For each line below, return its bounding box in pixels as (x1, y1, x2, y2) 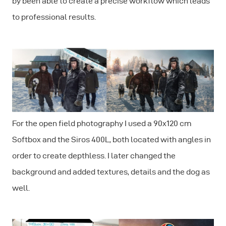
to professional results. (12, 12, 96, 21)
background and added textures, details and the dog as (12, 167, 210, 176)
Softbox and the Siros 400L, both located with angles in (12, 135, 211, 144)
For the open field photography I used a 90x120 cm (12, 119, 192, 128)
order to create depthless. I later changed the (12, 151, 176, 160)
